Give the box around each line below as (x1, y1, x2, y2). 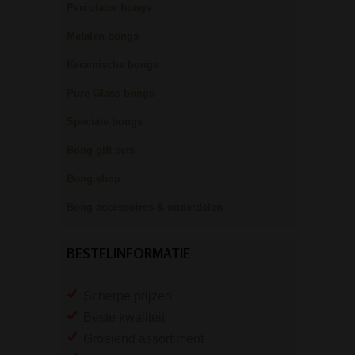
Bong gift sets (67, 143, 135, 156)
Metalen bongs (67, 29, 139, 42)
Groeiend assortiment (77, 331, 204, 345)
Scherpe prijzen (77, 288, 172, 303)
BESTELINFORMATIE (67, 244, 190, 261)
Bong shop (67, 172, 120, 185)
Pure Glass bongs (67, 86, 155, 99)
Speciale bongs (67, 115, 143, 128)
